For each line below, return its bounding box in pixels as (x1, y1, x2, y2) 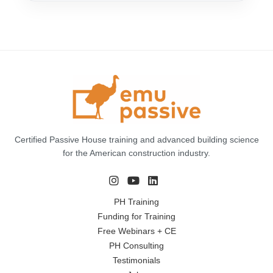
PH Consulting (109, 240, 164, 250)
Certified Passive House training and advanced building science (14, 134, 259, 144)
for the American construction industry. (63, 147, 210, 158)
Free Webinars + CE (97, 225, 176, 236)
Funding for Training (97, 211, 175, 221)
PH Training (114, 196, 159, 207)
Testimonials (113, 255, 160, 265)
